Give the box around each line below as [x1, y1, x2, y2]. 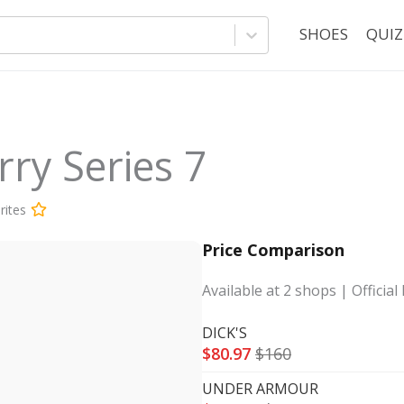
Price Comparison [202, 239, 344, 261]
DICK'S [202, 323, 247, 343]
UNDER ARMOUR [202, 379, 318, 399]
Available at [202, 280, 283, 300]
